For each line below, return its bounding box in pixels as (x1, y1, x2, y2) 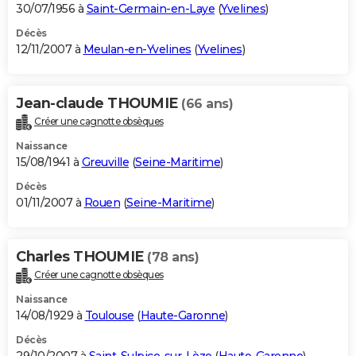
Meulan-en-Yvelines (83, 42, 192, 57)
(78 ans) (147, 250, 199, 265)
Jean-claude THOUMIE (16, 95, 181, 113)
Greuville (81, 155, 129, 170)
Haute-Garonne (140, 308, 225, 323)
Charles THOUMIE (16, 248, 147, 266)
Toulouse (84, 308, 134, 323)
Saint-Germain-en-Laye (86, 2, 215, 17)
